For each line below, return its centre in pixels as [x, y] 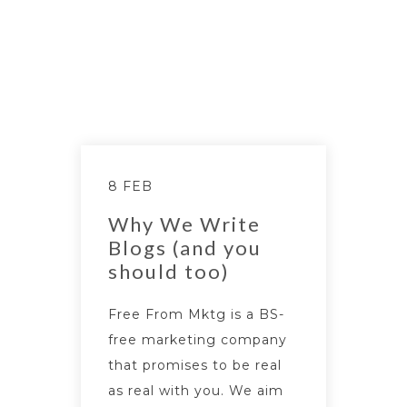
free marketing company [198, 339]
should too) [169, 271]
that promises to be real [195, 365]
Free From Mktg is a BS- [196, 314]
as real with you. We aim [196, 390]
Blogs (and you [185, 247]
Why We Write [184, 223]
